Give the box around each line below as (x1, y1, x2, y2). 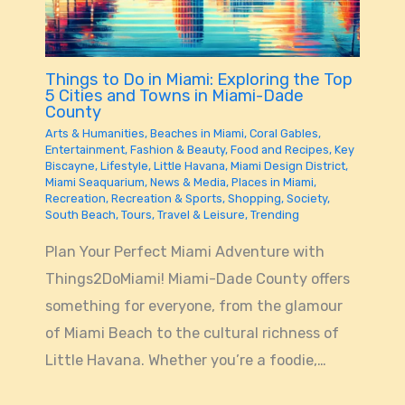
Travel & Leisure (156, 208, 245, 222)
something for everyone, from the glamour (44, 297, 343, 315)
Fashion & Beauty (129, 143, 225, 157)
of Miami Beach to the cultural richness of (44, 324, 339, 342)
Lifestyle (99, 159, 148, 174)
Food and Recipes (230, 143, 329, 157)
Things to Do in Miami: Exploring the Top (44, 70, 353, 90)
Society (286, 192, 327, 206)
